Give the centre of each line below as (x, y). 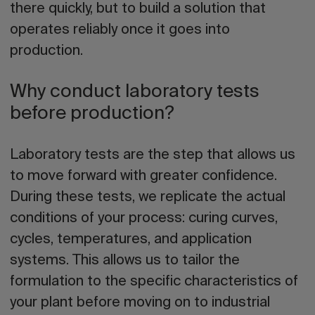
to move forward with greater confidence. (143, 176)
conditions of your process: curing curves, (144, 219)
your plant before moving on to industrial (140, 303)
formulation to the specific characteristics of (154, 282)
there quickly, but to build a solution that (138, 9)
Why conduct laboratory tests (135, 92)
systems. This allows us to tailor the (125, 261)
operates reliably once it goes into (120, 30)
